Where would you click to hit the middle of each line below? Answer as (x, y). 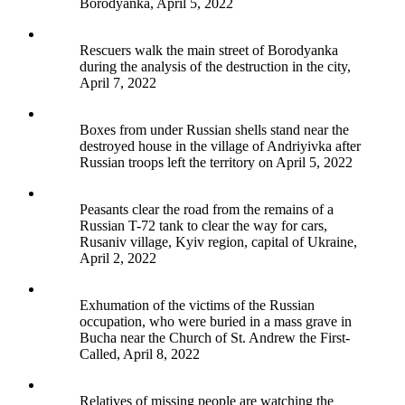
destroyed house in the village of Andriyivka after (220, 146)
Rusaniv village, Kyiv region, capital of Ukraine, (218, 242)
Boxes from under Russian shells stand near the (214, 130)
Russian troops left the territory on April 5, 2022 (216, 163)
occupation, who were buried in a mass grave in (216, 322)
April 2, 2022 (118, 259)
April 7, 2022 (118, 83)
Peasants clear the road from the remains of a (207, 210)
